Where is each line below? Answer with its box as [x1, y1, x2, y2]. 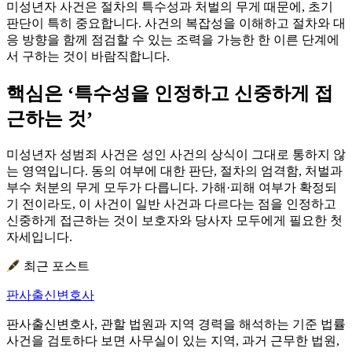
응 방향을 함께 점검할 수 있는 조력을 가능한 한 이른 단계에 [6, 33, 339, 47]
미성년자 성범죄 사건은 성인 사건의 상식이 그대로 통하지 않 [6, 148, 346, 162]
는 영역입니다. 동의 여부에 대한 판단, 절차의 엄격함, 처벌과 [6, 164, 343, 178]
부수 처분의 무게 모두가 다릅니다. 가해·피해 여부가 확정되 [6, 181, 337, 195]
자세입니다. [6, 230, 72, 244]
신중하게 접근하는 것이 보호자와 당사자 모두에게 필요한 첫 [6, 214, 343, 228]
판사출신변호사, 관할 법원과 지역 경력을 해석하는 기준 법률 [6, 317, 346, 332]
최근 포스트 [20, 259, 90, 273]
